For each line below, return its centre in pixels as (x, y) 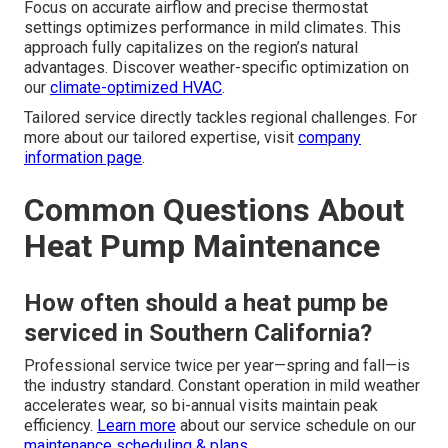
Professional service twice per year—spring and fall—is (217, 366)
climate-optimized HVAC (136, 88)
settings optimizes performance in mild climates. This (212, 28)
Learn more (136, 426)
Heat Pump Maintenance (202, 246)
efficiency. (60, 426)
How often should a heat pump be (206, 303)
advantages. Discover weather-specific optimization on (216, 68)
